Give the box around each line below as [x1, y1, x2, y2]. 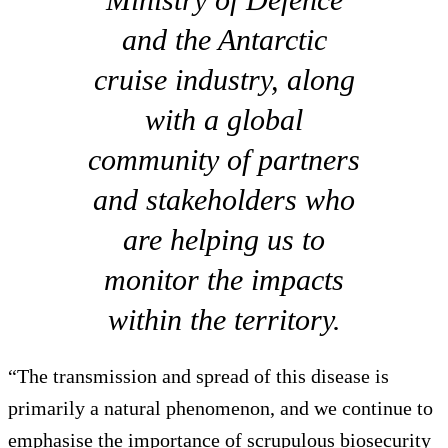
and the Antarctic [121, 23, 327, 57]
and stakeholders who [93, 183, 355, 217]
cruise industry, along [93, 63, 355, 97]
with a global [145, 103, 303, 137]
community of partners [88, 143, 360, 177]
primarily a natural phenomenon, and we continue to [8, 397, 433, 420]
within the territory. [107, 303, 341, 337]
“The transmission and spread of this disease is [8, 365, 389, 388]
